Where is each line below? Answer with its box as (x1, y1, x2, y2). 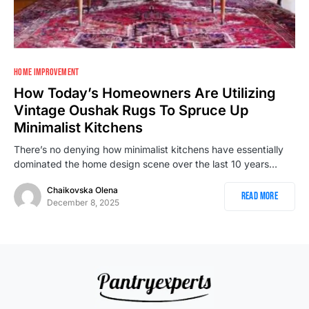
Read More (241, 189, 278, 203)
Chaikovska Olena (47, 184, 118, 195)
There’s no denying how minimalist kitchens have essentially (14, 143, 283, 155)
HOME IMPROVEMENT (14, 66, 79, 78)
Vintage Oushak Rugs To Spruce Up (14, 101, 248, 119)
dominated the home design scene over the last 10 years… (14, 157, 277, 170)
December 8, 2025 (47, 197, 119, 208)
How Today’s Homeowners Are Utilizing (14, 84, 276, 101)
